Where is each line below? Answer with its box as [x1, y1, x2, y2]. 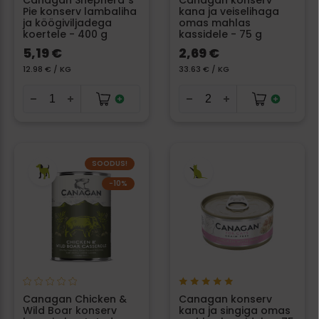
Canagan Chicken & [23, 292, 127, 307]
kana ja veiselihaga [179, 4, 279, 19]
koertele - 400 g [23, 27, 108, 42]
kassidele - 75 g [179, 27, 262, 42]
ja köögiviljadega [23, 16, 112, 31]
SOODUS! [92, 158, 127, 169]
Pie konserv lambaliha [23, 4, 137, 19]
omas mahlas [179, 16, 251, 31]
